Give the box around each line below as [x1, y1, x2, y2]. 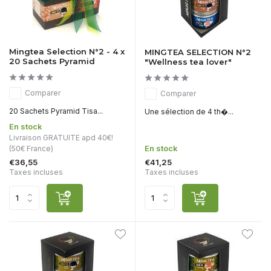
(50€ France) [9, 143, 53, 153]
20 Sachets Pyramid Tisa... [9, 106, 103, 116]
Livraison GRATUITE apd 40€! [9, 132, 113, 142]
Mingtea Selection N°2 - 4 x [9, 46, 125, 56]
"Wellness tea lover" [145, 56, 232, 67]
